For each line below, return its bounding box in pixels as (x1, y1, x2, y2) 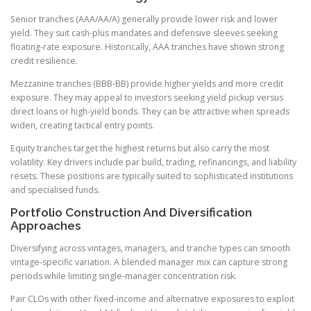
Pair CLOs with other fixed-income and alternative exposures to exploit (10, 293, 294, 305)
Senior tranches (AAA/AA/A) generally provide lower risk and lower (10, 12, 278, 25)
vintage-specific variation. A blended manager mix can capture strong (10, 256, 287, 269)
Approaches (10, 218, 81, 233)
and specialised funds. (10, 183, 100, 196)
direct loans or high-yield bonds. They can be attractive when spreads (10, 105, 289, 117)
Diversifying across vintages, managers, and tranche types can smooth (10, 242, 290, 255)
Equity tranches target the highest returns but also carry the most (10, 142, 269, 154)
